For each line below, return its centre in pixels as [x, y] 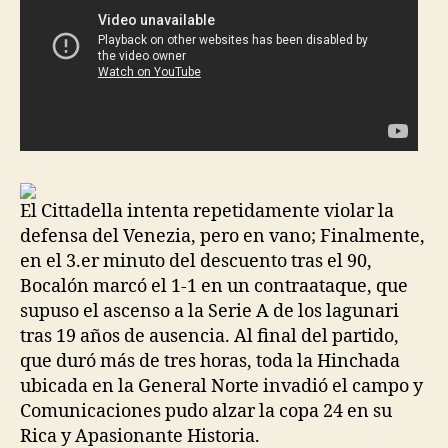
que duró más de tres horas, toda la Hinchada [210, 361]
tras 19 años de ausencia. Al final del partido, [209, 336]
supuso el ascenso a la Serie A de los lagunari [209, 311]
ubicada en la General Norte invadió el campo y [221, 386]
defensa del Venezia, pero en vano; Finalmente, [222, 236]
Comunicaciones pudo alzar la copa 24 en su [206, 411]
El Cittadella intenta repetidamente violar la [207, 211]
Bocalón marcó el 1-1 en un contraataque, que [214, 286]
